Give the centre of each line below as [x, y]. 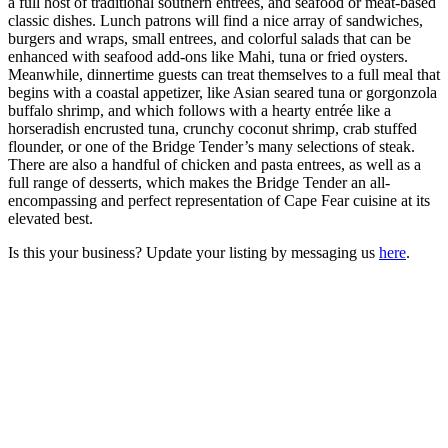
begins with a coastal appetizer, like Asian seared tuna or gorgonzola [222, 92]
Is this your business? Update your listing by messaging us [193, 252]
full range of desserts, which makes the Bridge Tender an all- [199, 182]
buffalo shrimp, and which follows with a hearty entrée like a [199, 110]
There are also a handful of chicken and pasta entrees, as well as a [214, 164]
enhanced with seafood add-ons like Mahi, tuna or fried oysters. [208, 56]
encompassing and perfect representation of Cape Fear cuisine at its [219, 200]
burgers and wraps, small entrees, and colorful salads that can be [209, 38]
